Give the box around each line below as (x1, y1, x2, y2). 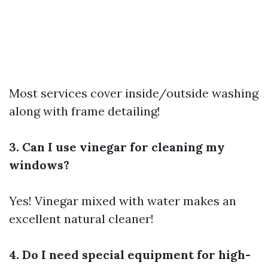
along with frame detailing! (9, 103, 160, 118)
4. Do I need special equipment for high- (9, 247, 251, 262)
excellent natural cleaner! (9, 211, 154, 226)
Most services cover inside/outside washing (9, 86, 258, 100)
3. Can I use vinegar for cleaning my (9, 139, 225, 154)
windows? (9, 157, 69, 172)
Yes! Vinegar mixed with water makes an (9, 193, 236, 208)
